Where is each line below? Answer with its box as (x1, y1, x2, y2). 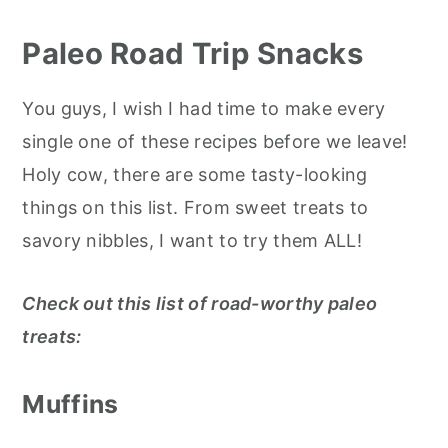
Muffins (22, 389, 119, 420)
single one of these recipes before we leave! (22, 131, 408, 153)
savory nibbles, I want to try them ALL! (22, 230, 363, 252)
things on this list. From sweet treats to (22, 197, 369, 219)
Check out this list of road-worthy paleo (22, 293, 378, 315)
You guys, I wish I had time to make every (22, 98, 386, 120)
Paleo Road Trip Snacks (22, 36, 363, 72)
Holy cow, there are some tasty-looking (22, 164, 368, 186)
